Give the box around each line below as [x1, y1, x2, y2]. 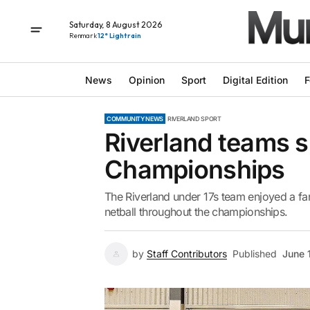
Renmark [69, 30, 98, 40]
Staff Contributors [147, 248, 227, 259]
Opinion [128, 73, 165, 86]
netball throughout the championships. [104, 205, 288, 219]
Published [232, 248, 277, 259]
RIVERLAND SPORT [167, 115, 221, 122]
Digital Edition [222, 73, 288, 86]
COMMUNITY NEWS [107, 115, 163, 122]
